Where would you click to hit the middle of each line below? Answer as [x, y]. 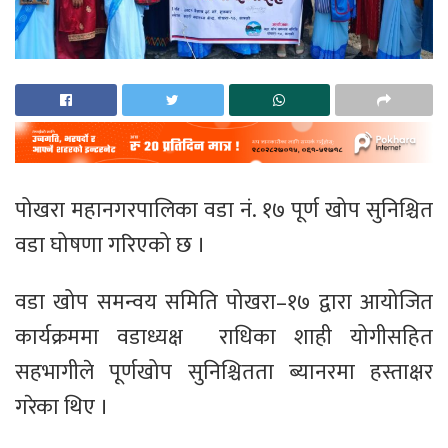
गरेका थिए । [62, 408]
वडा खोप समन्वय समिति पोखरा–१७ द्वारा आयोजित [224, 303]
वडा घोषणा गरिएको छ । [110, 246]
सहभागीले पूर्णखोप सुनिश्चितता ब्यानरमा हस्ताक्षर [224, 373]
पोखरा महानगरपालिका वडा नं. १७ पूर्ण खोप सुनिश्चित [224, 211]
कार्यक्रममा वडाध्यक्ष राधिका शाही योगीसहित [224, 338]
